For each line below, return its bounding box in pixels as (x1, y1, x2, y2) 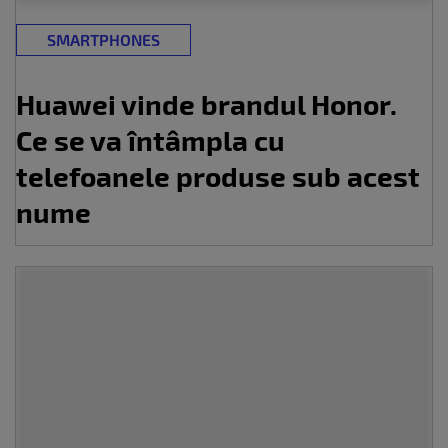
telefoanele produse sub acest (16, 159, 420, 193)
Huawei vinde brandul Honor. (16, 87, 397, 121)
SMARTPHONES (47, 30, 160, 50)
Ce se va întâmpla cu (16, 123, 285, 157)
